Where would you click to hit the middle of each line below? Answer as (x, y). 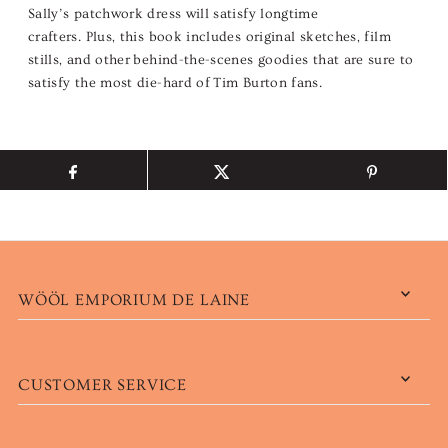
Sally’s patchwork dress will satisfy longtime (173, 14)
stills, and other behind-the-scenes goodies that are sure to (220, 60)
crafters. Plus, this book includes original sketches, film (209, 37)
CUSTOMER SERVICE (102, 385)
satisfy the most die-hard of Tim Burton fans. (175, 83)
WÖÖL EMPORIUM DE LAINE (134, 300)
